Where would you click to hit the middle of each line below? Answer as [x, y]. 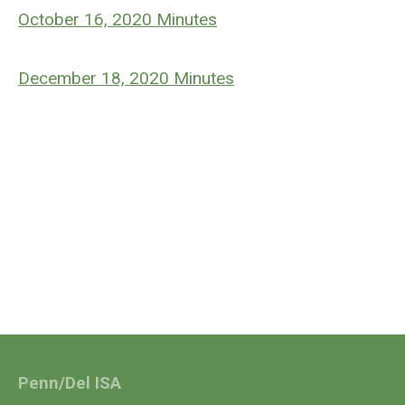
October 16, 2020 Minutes [118, 19]
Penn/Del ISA [70, 383]
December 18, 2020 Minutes [126, 78]
